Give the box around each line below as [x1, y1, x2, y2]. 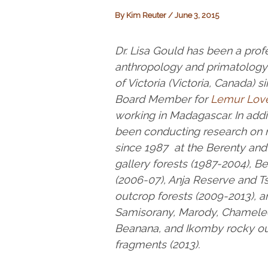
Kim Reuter [126, 11, 168, 20]
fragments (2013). [115, 238, 203, 251]
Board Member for [115, 93, 208, 105]
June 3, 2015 [175, 11, 219, 20]
